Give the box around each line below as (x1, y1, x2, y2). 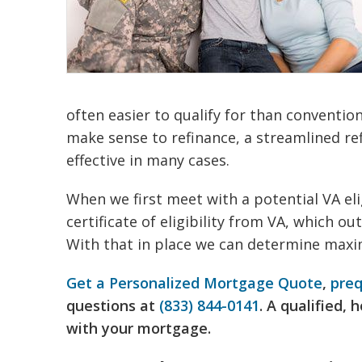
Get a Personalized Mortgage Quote (66, 273, 322, 293)
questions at (66, 296, 159, 315)
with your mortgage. (66, 318, 211, 338)
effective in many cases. (66, 150, 229, 170)
